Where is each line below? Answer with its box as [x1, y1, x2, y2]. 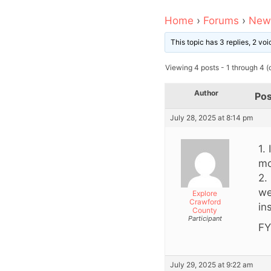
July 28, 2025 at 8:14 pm [170, 113, 253, 123]
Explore [192, 189, 217, 198]
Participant [188, 214, 222, 223]
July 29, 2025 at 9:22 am [170, 260, 253, 270]
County [192, 206, 217, 215]
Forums [203, 15, 239, 27]
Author [194, 88, 218, 98]
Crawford [189, 197, 221, 207]
